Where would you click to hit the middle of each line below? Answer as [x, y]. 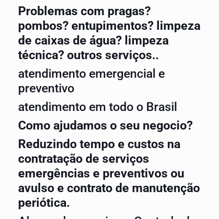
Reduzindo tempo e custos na [99, 144]
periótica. [44, 203]
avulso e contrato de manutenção [109, 188]
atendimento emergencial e [91, 74]
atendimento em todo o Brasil [97, 107]
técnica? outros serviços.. [88, 55]
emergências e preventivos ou [101, 173]
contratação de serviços [83, 159]
